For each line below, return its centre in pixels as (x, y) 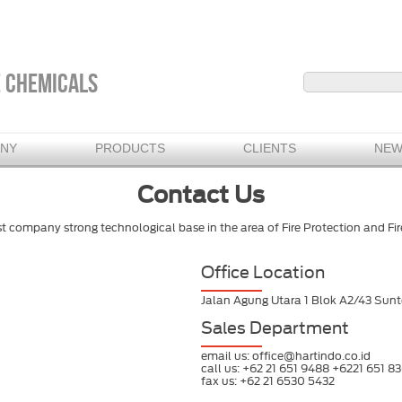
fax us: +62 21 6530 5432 (268, 381)
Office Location (263, 273)
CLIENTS (270, 148)
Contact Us (201, 195)
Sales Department (275, 328)
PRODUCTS (130, 148)
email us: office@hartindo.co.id (286, 356)
